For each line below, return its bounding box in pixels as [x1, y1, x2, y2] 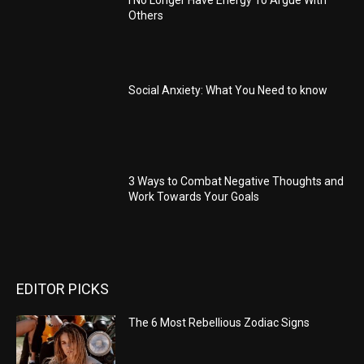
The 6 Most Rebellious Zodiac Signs [128, 315, 310, 329]
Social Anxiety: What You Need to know [128, 84, 328, 97]
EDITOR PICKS [16, 279, 109, 297]
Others [128, 8, 164, 22]
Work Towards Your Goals [128, 190, 260, 204]
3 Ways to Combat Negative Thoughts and [128, 175, 344, 188]
